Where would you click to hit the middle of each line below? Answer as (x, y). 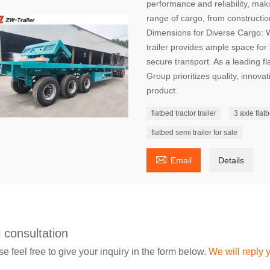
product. (162, 90)
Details (231, 160)
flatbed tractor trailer (184, 113)
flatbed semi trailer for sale (194, 132)
